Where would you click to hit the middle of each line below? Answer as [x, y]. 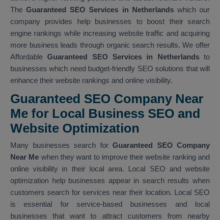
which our [193, 10]
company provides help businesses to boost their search [110, 22]
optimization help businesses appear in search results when [110, 181]
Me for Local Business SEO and [105, 114]
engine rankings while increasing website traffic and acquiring [110, 33]
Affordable [29, 57]
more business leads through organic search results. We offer [110, 45]
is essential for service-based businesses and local [110, 204]
